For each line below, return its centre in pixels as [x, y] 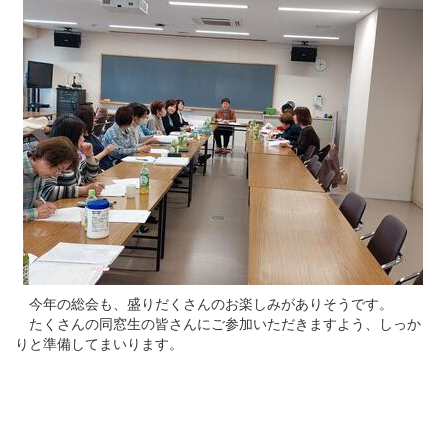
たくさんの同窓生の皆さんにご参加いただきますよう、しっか [218, 323]
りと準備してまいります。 [99, 343]
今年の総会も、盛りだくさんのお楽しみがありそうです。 [204, 303]
